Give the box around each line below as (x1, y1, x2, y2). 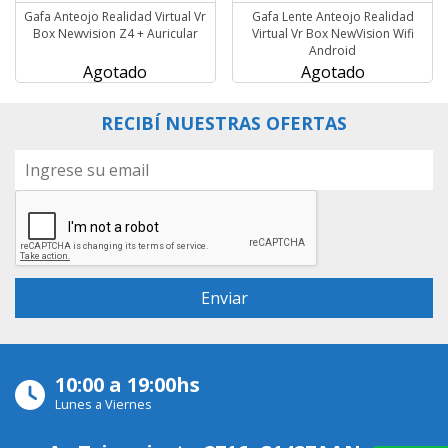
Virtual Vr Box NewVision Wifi (251, 24, 414, 42)
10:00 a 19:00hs (55, 370, 200, 398)
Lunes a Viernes (55, 394, 152, 413)
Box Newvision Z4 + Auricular (32, 24, 198, 42)
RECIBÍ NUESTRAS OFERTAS (101, 110, 347, 135)
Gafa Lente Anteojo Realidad (251, 7, 414, 25)
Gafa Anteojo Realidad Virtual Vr (24, 7, 207, 25)
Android (309, 41, 357, 59)
